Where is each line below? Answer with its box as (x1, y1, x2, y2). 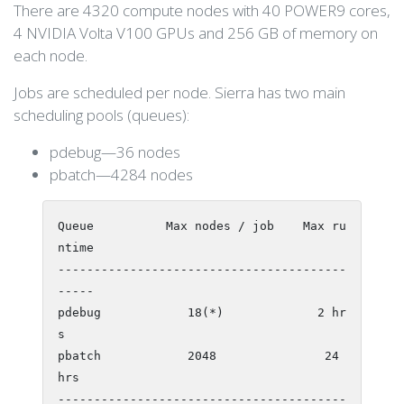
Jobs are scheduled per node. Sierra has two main (14, 82, 345, 103)
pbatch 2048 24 (58, 349, 339, 363)
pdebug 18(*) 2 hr (58, 306, 346, 319)
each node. (14, 45, 87, 66)
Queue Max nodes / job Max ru (58, 219, 346, 233)
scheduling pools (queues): (14, 105, 189, 125)
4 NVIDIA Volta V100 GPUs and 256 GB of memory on (14, 23, 378, 43)
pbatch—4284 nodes (50, 164, 193, 185)
